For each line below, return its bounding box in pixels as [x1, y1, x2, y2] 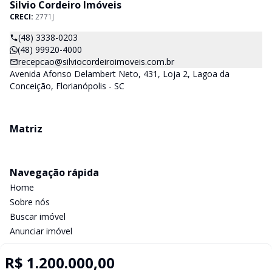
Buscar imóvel [10, 211, 66, 222]
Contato [10, 240, 42, 251]
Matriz [10, 122, 42, 135]
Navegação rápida [10, 166, 99, 179]
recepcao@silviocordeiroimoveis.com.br [18, 56, 174, 67]
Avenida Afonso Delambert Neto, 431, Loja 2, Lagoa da [10, 68, 229, 80]
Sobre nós [10, 196, 50, 208]
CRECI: [10, 12, 35, 22]
